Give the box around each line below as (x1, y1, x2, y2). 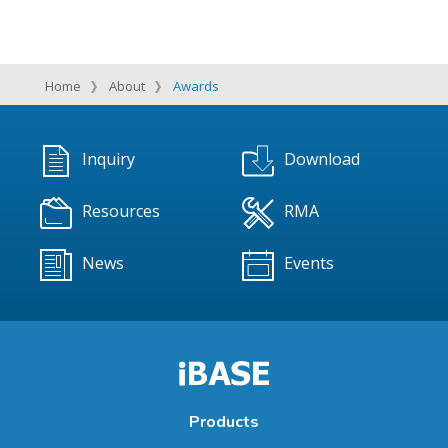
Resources (82, 200, 160, 223)
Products (188, 410, 259, 433)
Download (284, 148, 361, 171)
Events (284, 252, 335, 275)
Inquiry (82, 148, 135, 171)
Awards (172, 77, 219, 96)
